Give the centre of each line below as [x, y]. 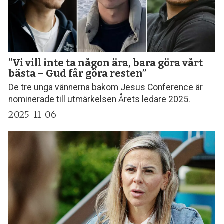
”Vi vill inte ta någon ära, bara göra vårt [106, 63]
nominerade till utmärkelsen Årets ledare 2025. [100, 100]
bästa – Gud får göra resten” [78, 73]
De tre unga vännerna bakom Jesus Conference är [106, 88]
